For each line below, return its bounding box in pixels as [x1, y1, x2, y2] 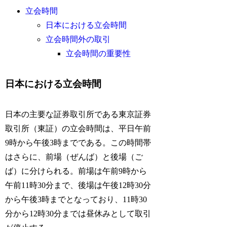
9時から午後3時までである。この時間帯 [5, 138, 152, 147]
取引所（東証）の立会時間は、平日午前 [5, 124, 152, 133]
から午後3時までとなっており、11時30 [5, 195, 147, 204]
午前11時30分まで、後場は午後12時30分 [5, 181, 152, 190]
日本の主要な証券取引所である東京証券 [5, 110, 152, 119]
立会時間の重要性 [66, 49, 131, 58]
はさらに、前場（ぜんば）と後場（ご [5, 153, 143, 162]
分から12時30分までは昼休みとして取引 [5, 209, 152, 218]
